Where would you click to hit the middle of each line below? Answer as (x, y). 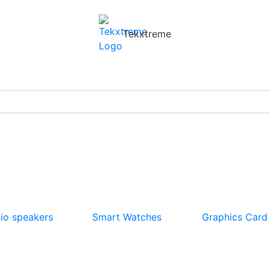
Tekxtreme (147, 34)
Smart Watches (127, 217)
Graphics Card (234, 217)
